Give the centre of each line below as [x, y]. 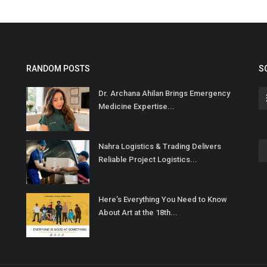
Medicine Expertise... [136, 107]
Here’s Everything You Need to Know [163, 200]
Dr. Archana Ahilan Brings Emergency [164, 94]
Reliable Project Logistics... [148, 160]
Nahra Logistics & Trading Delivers [160, 147]
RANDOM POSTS [58, 69]
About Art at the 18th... [138, 213]
